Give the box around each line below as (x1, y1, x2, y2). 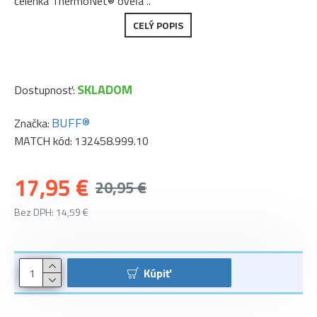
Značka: (14, 114, 50, 132)
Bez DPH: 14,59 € (14, 204, 88, 220)
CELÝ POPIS (133, 18, 184, 33)
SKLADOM (77, 80, 132, 100)
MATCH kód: (14, 132, 72, 150)
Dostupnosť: (14, 81, 75, 98)
